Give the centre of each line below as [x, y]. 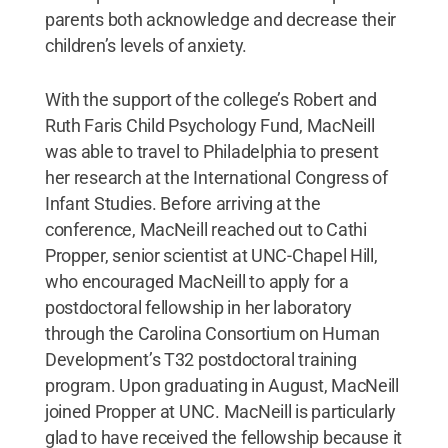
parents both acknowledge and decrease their [220, 19]
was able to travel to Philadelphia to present [211, 151]
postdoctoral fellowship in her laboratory [198, 307]
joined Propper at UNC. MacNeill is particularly [220, 411]
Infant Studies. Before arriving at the [182, 203]
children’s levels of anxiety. [145, 45]
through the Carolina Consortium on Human [212, 333]
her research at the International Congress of [216, 177]
